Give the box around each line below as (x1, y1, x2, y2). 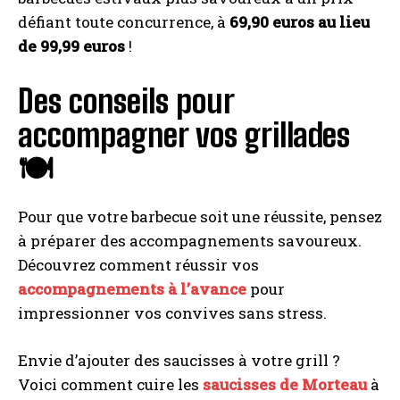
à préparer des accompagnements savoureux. (18, 230, 362, 252)
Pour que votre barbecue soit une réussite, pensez (18, 206, 382, 228)
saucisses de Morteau (203, 374, 367, 396)
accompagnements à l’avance (18, 279, 246, 300)
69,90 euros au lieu (229, 12, 370, 33)
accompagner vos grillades (18, 116, 350, 155)
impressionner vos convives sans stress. (18, 303, 327, 324)
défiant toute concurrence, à (18, 12, 229, 33)
